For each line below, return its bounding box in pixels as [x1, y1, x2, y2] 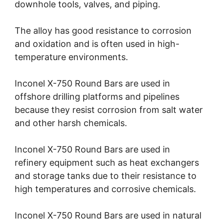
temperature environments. [15, 52, 128, 63]
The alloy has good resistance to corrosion [15, 25, 192, 36]
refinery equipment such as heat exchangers [15, 157, 199, 168]
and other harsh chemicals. [15, 118, 127, 129]
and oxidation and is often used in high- [15, 39, 179, 49]
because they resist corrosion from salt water [15, 105, 203, 115]
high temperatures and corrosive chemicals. [15, 184, 196, 195]
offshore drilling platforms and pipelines [15, 91, 179, 102]
